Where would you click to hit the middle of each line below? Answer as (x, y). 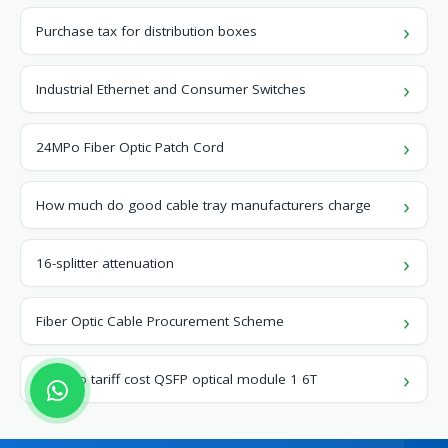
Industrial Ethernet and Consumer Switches (171, 89)
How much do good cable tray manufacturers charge (203, 205)
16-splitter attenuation (105, 263)
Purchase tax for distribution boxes (146, 31)
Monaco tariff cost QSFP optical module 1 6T (176, 379)
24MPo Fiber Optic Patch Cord (130, 147)
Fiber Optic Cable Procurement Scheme (160, 321)
